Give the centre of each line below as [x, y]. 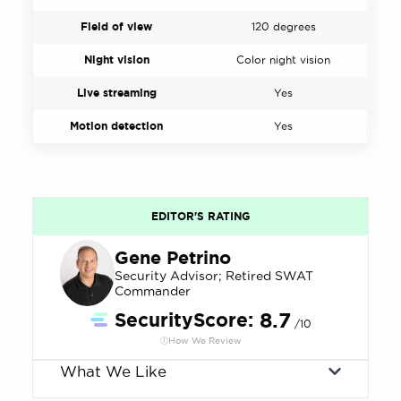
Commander [152, 290]
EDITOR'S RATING [200, 216]
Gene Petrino [172, 257]
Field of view [117, 26]
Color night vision [284, 59]
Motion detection [117, 125]
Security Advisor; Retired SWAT [213, 275]
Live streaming [116, 92]
